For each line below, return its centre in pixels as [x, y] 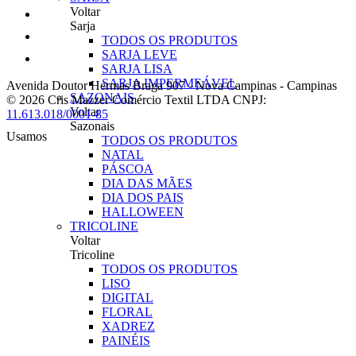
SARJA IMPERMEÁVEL [169, 83]
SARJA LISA [137, 69]
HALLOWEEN [143, 212]
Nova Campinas [236, 85]
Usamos [27, 136]
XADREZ [128, 326]
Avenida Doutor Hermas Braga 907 [97, 85]
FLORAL [127, 312]
